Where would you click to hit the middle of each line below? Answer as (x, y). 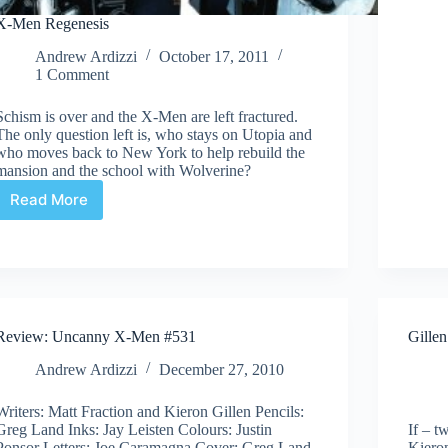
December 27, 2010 (222, 369)
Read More (49, 200)
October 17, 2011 (214, 56)
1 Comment (72, 74)
